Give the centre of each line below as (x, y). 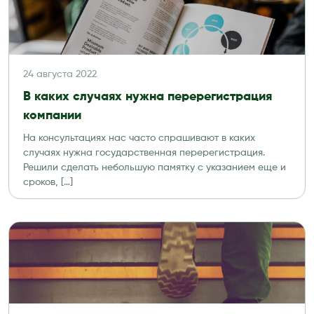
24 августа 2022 (60, 74)
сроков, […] (48, 182)
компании (52, 116)
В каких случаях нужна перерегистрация (148, 97)
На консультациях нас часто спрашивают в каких (139, 138)
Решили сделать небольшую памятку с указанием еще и (155, 168)
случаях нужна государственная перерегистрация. (144, 153)
